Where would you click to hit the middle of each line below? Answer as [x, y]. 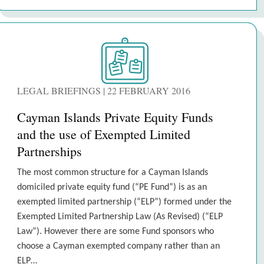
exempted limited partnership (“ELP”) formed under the [124, 202]
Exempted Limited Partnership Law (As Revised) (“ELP [120, 217]
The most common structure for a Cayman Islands [113, 173]
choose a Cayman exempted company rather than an [118, 246]
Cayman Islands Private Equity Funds [115, 117]
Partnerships [49, 151]
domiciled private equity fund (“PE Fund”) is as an [112, 187]
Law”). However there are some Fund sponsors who [115, 232]
